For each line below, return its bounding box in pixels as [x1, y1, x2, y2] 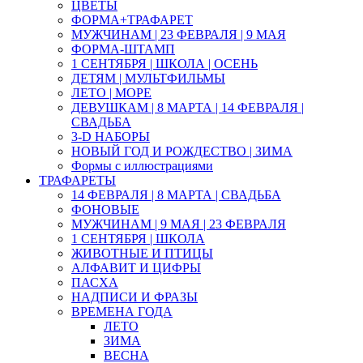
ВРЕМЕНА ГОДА [71, 305, 173, 318]
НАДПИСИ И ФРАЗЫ [71, 290, 198, 304]
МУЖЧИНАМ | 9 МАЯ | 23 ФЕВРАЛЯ [71, 217, 286, 231]
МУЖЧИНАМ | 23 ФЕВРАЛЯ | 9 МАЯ [71, 28, 286, 41]
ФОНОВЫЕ [71, 203, 139, 216]
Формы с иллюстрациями [71, 159, 213, 173]
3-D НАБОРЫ [71, 130, 150, 143]
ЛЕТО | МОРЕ [71, 86, 152, 100]
